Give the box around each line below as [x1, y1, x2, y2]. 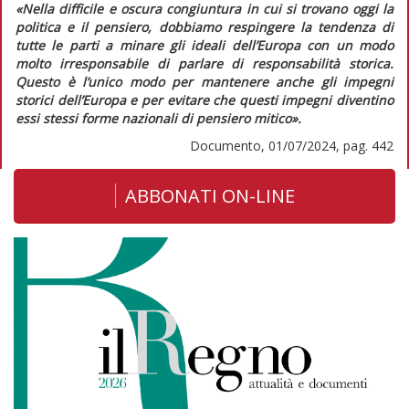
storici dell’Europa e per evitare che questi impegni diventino [16, 90, 393, 109]
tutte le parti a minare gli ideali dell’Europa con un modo [16, 36, 393, 54]
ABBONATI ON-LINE [124, 183, 295, 208]
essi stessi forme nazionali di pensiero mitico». [16, 109, 301, 127]
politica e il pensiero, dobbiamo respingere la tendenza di [16, 17, 393, 36]
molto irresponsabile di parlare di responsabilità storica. [16, 54, 393, 72]
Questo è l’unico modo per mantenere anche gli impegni [16, 72, 393, 90]
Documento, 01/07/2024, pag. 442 [190, 136, 393, 154]
